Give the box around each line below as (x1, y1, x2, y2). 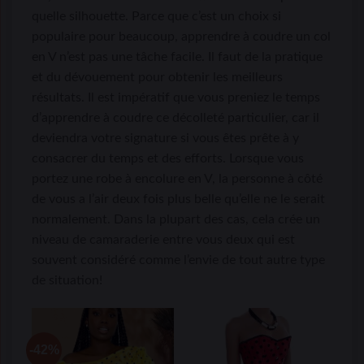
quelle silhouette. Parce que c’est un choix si (32, 9, 281, 23)
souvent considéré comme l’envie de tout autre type (32, 253, 325, 266)
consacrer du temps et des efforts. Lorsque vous (32, 151, 304, 165)
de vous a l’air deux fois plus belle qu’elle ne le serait (32, 192, 325, 206)
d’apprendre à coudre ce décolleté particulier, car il (32, 110, 319, 124)
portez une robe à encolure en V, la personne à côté (32, 171, 323, 185)
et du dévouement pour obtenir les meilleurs (32, 70, 283, 84)
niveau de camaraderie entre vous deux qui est (32, 232, 295, 246)
